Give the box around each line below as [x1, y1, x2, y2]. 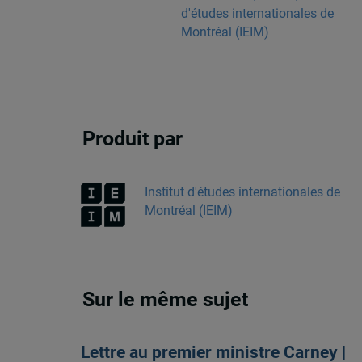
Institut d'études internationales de [144, 183, 340, 200]
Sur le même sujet [82, 288, 249, 312]
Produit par [82, 127, 183, 151]
